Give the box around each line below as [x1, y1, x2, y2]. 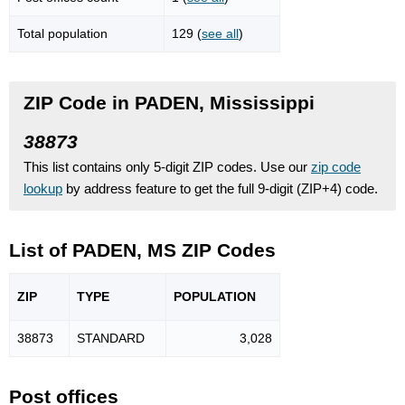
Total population [17, 25, 108, 41]
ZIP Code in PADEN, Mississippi [24, 91, 315, 113]
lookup [24, 180, 62, 196]
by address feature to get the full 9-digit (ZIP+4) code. [62, 180, 378, 196]
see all [202, 25, 239, 41]
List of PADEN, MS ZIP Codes [9, 239, 276, 260]
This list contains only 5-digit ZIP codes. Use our [24, 158, 311, 174]
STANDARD [77, 331, 145, 346]
